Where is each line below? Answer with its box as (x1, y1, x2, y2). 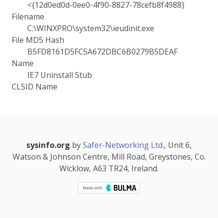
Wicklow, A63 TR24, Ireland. (59, 163, 159, 174)
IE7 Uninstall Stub (27, 70, 92, 80)
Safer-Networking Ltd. (83, 140, 164, 150)
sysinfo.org (26, 140, 70, 150)
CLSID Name (12, 81, 57, 92)
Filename (12, 11, 44, 22)
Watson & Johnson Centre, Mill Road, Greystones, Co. (12, 151, 206, 162)
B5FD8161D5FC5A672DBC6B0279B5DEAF (27, 46, 178, 57)
